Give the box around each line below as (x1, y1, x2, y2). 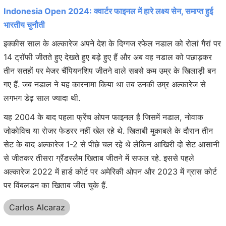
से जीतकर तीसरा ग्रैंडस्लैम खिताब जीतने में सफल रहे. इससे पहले (4, 152, 194, 163)
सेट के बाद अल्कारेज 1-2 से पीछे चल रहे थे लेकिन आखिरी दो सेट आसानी (4, 139, 219, 149)
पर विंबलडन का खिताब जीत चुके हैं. (4, 180, 107, 190)
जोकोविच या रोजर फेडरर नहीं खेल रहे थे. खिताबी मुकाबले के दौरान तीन (4, 125, 213, 136)
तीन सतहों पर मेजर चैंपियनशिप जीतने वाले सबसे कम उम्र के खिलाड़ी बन (4, 66, 216, 76)
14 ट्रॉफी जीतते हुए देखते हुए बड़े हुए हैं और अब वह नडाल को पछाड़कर (4, 52, 212, 63)
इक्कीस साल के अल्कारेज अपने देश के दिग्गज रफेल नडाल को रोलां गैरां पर (4, 38, 221, 49)
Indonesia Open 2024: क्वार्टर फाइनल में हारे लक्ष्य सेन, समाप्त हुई (4, 6, 213, 16)
